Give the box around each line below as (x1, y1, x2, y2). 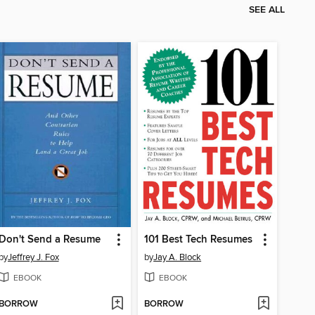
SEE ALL (249, 3, 285, 16)
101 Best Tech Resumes (144, 233, 253, 247)
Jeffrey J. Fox (7, 252, 59, 264)
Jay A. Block (153, 252, 202, 264)
